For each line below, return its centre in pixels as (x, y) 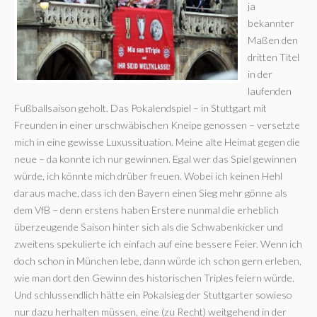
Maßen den (273, 40)
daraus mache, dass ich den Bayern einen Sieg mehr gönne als (151, 192)
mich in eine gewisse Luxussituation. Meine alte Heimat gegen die (157, 142)
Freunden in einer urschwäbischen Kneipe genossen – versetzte (157, 125)
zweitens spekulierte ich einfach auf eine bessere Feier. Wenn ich (158, 243)
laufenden (270, 91)
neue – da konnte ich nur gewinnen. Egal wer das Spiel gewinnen (155, 158)
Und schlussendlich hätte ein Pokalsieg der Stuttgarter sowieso (153, 294)
